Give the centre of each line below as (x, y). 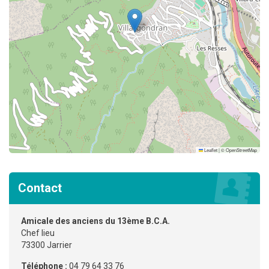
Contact (40, 188)
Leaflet (210, 150)
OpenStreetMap (241, 150)
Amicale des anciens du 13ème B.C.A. (95, 221)
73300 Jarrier (47, 245)
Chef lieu (38, 233)
